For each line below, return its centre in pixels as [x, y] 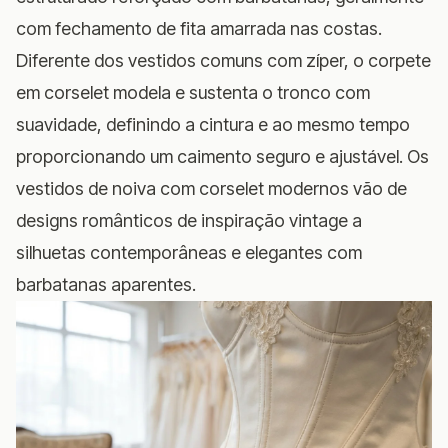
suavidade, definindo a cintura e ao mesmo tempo [213, 124]
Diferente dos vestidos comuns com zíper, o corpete [223, 60]
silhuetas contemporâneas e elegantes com [189, 252]
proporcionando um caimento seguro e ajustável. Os [222, 156]
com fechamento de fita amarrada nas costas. [199, 28]
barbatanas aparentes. [106, 284]
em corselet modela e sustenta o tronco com [193, 92]
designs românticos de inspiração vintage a [189, 220]
